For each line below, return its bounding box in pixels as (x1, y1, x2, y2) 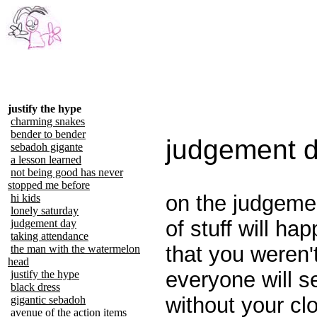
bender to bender (11, 128, 86, 140)
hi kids (11, 192, 40, 204)
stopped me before (8, 179, 90, 191)
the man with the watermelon (11, 243, 140, 255)
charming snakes (11, 115, 85, 127)
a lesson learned (11, 154, 81, 166)
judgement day (11, 217, 76, 229)
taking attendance (11, 230, 88, 242)
